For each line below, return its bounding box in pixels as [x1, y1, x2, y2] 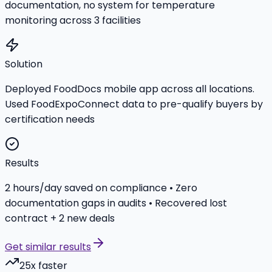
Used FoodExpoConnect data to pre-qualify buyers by [5, 97, 263, 111]
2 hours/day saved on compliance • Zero [5, 180, 197, 195]
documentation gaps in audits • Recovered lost [5, 195, 227, 210]
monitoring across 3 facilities [5, 13, 141, 27]
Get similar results [5, 239, 91, 254]
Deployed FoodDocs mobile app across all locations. [5, 81, 254, 96]
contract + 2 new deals [5, 211, 115, 225]
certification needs [5, 112, 95, 126]
